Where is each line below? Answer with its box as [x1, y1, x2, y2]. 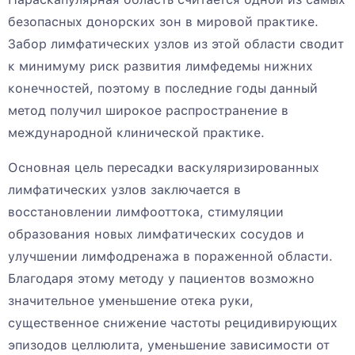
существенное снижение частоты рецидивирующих [8, 315, 338, 331]
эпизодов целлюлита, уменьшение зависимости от [8, 338, 330, 353]
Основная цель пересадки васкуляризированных [8, 160, 319, 176]
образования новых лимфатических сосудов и [8, 227, 304, 242]
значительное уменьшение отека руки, [8, 293, 254, 309]
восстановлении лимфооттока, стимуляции [8, 204, 284, 220]
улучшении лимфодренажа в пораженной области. [8, 249, 333, 265]
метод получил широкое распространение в [8, 103, 288, 119]
